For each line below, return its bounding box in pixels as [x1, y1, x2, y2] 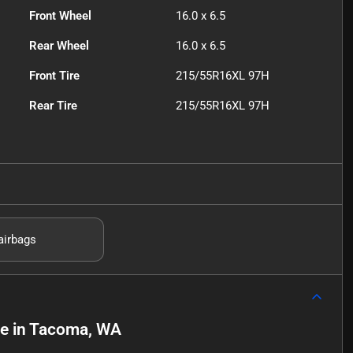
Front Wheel [29, 8, 92, 23]
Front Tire [29, 68, 80, 83]
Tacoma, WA [29, 319, 121, 339]
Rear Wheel [29, 38, 90, 53]
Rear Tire [29, 98, 78, 113]
